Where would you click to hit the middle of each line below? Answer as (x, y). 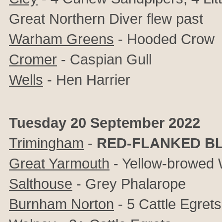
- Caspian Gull (104, 59)
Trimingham (46, 143)
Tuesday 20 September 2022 (105, 123)
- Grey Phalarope (129, 184)
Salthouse (41, 184)
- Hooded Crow (164, 39)
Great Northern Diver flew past (106, 19)
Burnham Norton (61, 204)
